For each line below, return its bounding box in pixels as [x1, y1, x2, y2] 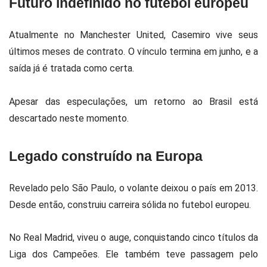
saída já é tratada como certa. [9, 63, 134, 74]
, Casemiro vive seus [164, 29, 259, 41]
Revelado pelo [9, 182, 72, 194]
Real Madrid [23, 231, 73, 243]
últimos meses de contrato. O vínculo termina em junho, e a [9, 46, 258, 58]
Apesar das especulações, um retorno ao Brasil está [9, 95, 258, 107]
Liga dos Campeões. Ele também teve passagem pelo [9, 248, 258, 260]
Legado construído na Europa [9, 148, 203, 164]
